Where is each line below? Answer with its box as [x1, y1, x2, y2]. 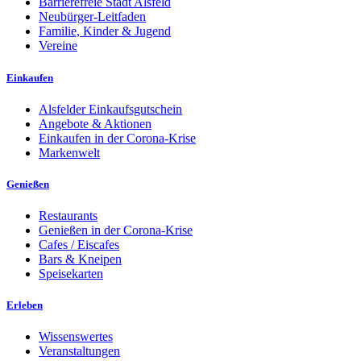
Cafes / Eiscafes [39, 238, 119, 252]
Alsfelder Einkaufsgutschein [39, 102, 182, 116]
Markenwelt [39, 145, 100, 160]
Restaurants [39, 209, 98, 223]
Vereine [39, 39, 77, 53]
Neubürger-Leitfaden [39, 10, 146, 24]
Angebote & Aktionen [39, 116, 151, 131]
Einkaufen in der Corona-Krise [39, 131, 196, 145]
